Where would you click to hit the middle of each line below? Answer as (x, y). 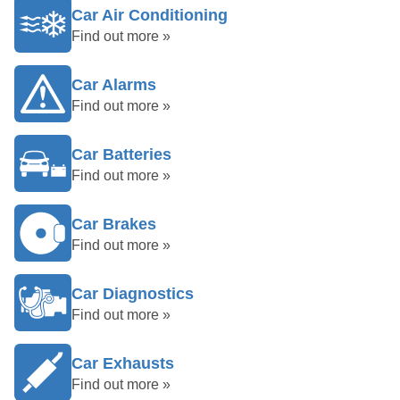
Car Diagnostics (133, 294)
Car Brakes (114, 224)
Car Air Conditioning (150, 15)
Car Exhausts (123, 363)
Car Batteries (121, 154)
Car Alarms (114, 85)
